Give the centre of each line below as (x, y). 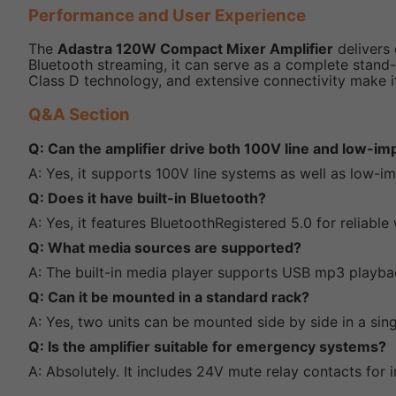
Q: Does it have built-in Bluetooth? (147, 198)
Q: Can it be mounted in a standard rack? (169, 297)
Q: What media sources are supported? (165, 247)
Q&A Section (79, 115)
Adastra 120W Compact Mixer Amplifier (195, 49)
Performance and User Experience (167, 15)
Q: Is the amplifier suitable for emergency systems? (207, 346)
